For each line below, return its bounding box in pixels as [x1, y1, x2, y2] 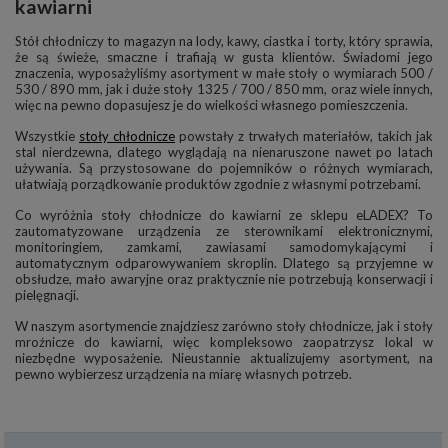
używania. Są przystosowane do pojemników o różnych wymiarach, [15, 160, 433, 177]
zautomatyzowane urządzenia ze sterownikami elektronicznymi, [15, 223, 433, 240]
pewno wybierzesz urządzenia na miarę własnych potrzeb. [15, 366, 352, 383]
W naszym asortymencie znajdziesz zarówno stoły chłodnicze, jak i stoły [15, 318, 433, 335]
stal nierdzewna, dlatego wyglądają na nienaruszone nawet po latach [15, 144, 433, 161]
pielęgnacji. [15, 287, 79, 304]
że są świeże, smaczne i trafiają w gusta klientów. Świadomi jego [15, 49, 433, 66]
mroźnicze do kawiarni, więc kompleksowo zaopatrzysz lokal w [15, 334, 433, 351]
